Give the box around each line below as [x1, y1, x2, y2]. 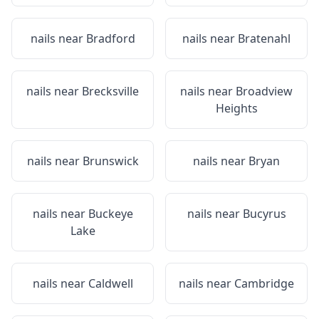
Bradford [85, 31, 135, 46]
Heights [215, 100, 258, 116]
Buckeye [88, 206, 133, 221]
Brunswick [82, 153, 139, 169]
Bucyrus [242, 206, 286, 221]
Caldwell [88, 276, 133, 291]
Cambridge [234, 276, 294, 291]
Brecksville [82, 83, 139, 99]
